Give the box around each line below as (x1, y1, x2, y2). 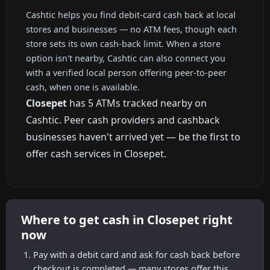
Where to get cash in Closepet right (21, 212, 233, 228)
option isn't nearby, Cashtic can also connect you (26, 52, 225, 64)
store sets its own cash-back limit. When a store (26, 37, 221, 49)
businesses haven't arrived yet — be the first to (26, 130, 240, 143)
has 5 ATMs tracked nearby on (67, 96, 207, 110)
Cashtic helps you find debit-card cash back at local (26, 8, 236, 20)
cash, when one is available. (26, 81, 140, 93)
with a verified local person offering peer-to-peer (26, 66, 227, 78)
